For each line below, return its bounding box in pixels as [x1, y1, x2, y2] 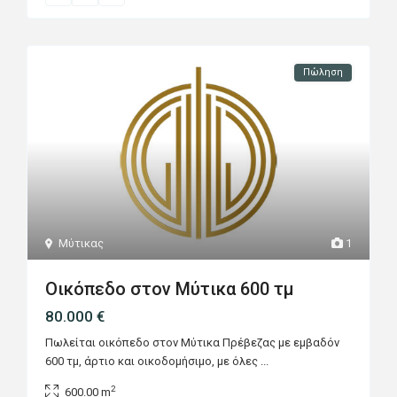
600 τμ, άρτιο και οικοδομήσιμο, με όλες [45, 354, 261, 369]
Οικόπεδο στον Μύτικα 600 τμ [45, 278, 295, 300]
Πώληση [302, 66, 343, 79]
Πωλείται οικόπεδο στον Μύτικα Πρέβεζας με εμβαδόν [45, 336, 340, 350]
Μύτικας [58, 237, 105, 251]
